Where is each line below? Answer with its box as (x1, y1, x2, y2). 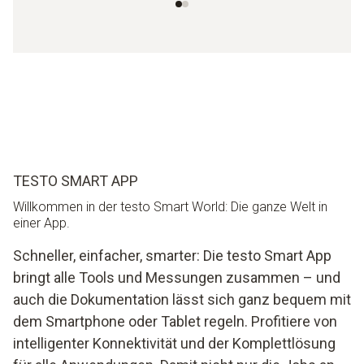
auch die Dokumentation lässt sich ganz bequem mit (13, 290, 351, 308)
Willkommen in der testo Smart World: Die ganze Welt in (13, 198, 327, 214)
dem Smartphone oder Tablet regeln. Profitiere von (13, 312, 337, 330)
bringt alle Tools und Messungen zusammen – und (13, 268, 340, 286)
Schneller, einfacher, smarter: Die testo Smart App (13, 246, 331, 264)
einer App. (13, 214, 70, 231)
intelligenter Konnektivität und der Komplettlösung (13, 334, 336, 352)
